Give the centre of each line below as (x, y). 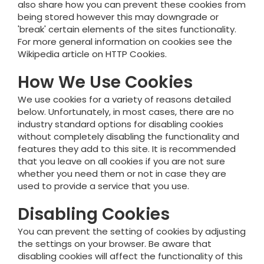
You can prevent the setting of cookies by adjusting (132, 231)
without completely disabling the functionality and (128, 136)
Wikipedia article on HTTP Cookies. (92, 54)
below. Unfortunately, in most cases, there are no (126, 112)
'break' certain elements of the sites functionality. (127, 29)
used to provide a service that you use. (103, 186)
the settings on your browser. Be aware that (115, 244)
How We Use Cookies (105, 82)
